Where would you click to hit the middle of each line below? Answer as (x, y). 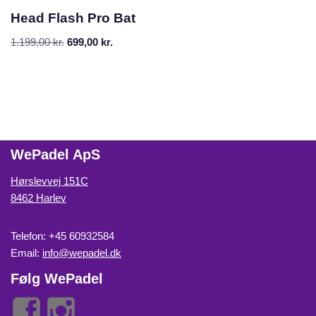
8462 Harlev (38, 198)
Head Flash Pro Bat (73, 18)
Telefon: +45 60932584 (62, 236)
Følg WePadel (57, 279)
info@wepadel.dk (82, 253)
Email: (26, 253)
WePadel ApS (55, 155)
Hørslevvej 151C (49, 181)
